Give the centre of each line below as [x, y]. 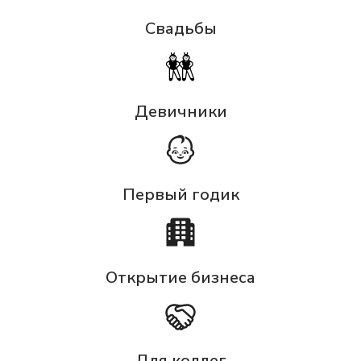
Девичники [180, 112]
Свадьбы [180, 29]
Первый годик [180, 195]
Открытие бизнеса [180, 278]
